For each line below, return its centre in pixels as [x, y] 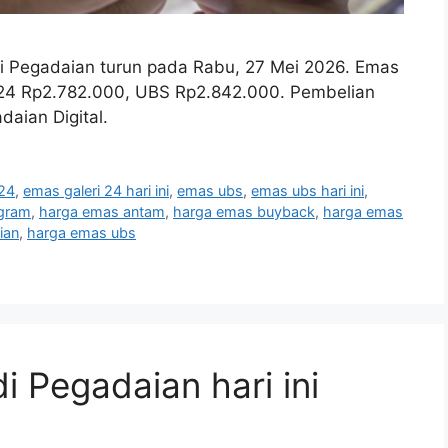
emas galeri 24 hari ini [96, 191]
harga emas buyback [244, 212]
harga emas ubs [81, 233]
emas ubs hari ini [308, 191]
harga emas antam [102, 212]
